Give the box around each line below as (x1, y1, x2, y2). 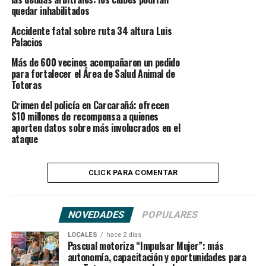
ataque (11, 131, 38, 146)
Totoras (11, 77, 42, 92)
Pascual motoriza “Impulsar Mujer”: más (67, 238, 224, 253)
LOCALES (67, 230, 97, 239)
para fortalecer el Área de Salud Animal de (11, 66, 175, 81)
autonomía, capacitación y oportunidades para (67, 249, 246, 264)
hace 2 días (106, 230, 141, 239)
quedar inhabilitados (11, 3, 90, 18)
